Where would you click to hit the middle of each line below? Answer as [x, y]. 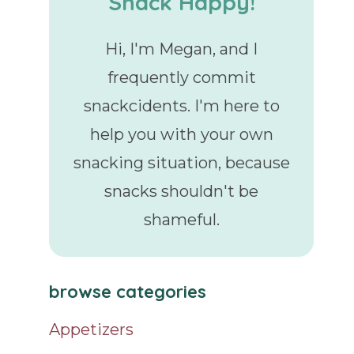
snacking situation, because [181, 162]
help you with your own [181, 134]
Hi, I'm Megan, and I [182, 49]
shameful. [181, 219]
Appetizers [92, 329]
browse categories [128, 291]
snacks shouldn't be [182, 191]
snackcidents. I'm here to [181, 105]
